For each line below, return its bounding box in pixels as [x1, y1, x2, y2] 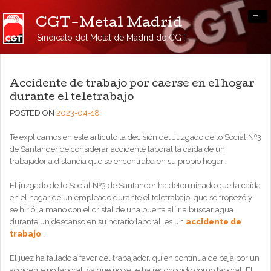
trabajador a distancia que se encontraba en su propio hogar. [10, 157, 225, 166]
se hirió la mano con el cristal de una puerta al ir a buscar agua [10, 205, 233, 214]
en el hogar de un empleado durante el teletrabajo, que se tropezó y [10, 193, 252, 202]
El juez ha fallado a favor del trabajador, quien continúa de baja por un [10, 253, 260, 263]
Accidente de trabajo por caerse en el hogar [10, 79, 255, 90]
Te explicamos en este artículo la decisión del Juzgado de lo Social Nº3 [10, 132, 261, 142]
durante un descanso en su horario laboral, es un [10, 217, 186, 226]
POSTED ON [10, 108, 56, 117]
